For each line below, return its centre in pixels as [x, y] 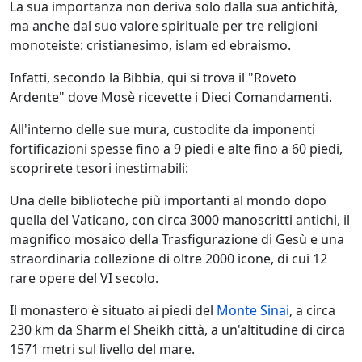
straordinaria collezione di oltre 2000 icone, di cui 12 [168, 259]
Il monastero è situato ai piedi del [113, 311]
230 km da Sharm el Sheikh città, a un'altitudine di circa [177, 330]
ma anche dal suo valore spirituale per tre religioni [164, 26]
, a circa [312, 311]
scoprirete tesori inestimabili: [99, 168]
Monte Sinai [253, 311]
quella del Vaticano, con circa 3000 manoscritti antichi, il [180, 220]
